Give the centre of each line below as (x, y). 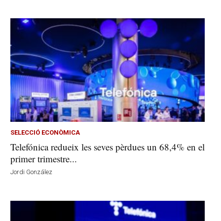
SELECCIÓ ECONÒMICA (45, 132)
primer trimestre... (44, 158)
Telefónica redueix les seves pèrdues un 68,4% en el (108, 147)
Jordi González (32, 172)
